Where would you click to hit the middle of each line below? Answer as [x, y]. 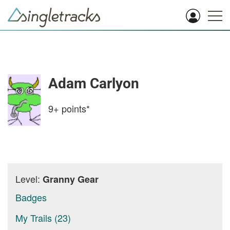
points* [74, 108]
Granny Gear [71, 179]
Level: [29, 179]
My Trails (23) [43, 218]
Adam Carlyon [94, 83]
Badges [31, 197]
